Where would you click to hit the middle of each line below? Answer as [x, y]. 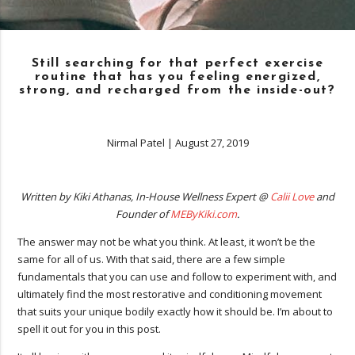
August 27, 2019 [212, 142]
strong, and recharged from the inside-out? [177, 90]
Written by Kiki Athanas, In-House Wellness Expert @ [145, 196]
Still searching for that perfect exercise [177, 63]
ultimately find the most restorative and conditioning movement [170, 294]
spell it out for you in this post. [90, 328]
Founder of [143, 214]
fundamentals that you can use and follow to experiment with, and [177, 276]
